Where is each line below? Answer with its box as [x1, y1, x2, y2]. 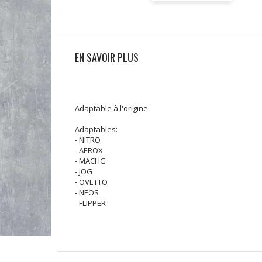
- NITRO [75, 135, 101, 146]
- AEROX [75, 145, 103, 156]
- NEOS [75, 187, 99, 198]
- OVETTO [75, 177, 108, 188]
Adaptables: [75, 124, 118, 135]
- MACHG [75, 156, 106, 167]
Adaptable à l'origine [75, 103, 148, 114]
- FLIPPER [75, 198, 106, 209]
